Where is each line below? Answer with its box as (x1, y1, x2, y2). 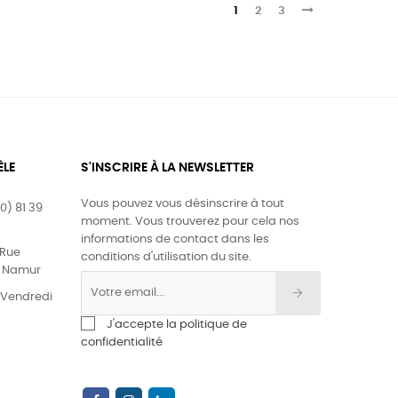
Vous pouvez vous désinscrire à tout (81, 197, 284, 210)
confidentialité (81, 336, 163, 348)
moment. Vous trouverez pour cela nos (81, 215, 299, 227)
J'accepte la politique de (107, 318, 247, 330)
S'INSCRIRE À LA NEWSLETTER (81, 161, 254, 174)
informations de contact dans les (81, 233, 269, 245)
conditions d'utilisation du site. (81, 251, 251, 263)
